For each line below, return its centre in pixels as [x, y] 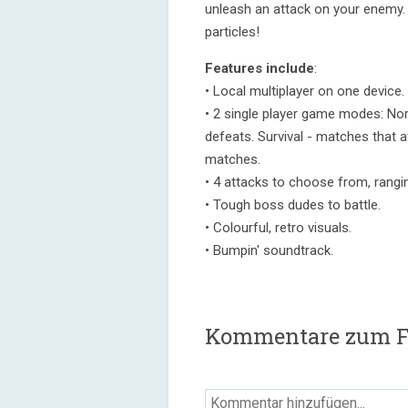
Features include [260, 68]
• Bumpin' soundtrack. [269, 250]
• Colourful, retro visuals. [278, 228]
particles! [232, 32]
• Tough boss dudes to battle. [293, 205]
